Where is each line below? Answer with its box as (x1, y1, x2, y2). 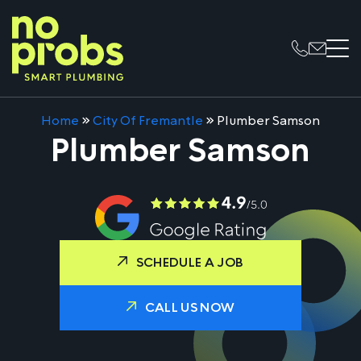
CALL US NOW (144, 298, 235, 317)
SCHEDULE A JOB (135, 253, 244, 272)
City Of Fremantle (93, 111, 203, 130)
